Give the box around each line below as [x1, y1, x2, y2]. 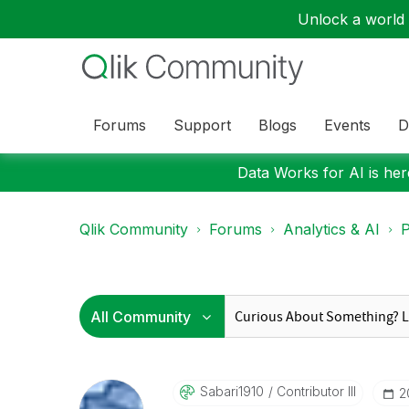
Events [324, 115, 371, 134]
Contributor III [272, 383, 356, 399]
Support [173, 115, 231, 134]
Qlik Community [79, 220, 188, 238]
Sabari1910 [199, 383, 264, 399]
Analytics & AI [283, 220, 380, 238]
